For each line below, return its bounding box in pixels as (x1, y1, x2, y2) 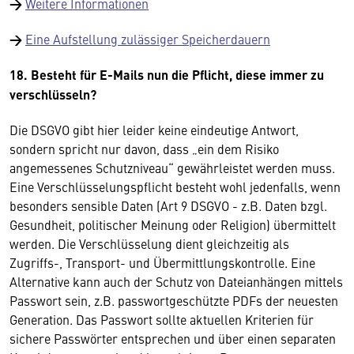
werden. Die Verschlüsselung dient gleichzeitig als (9, 235, 289, 252)
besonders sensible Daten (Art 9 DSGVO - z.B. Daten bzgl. (9, 197, 327, 214)
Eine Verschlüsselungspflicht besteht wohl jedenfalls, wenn (9, 178, 341, 195)
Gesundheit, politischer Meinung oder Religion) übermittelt (9, 216, 336, 233)
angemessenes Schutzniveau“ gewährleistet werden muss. (9, 159, 335, 176)
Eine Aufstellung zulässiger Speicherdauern (25, 30, 270, 47)
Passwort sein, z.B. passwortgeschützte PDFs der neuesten (9, 292, 338, 309)
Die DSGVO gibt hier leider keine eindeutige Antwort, (9, 121, 299, 138)
